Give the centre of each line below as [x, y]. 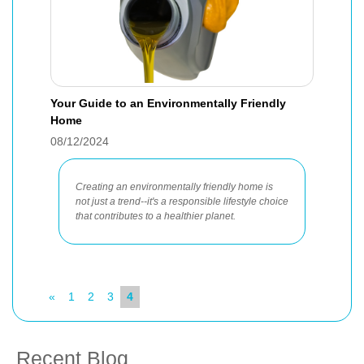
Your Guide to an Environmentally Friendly [168, 103]
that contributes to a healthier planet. [156, 216]
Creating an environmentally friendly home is [174, 187]
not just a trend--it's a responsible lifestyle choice [182, 201]
